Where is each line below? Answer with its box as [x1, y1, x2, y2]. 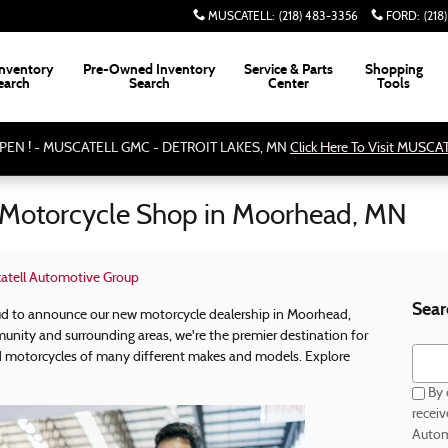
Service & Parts [244, 61, 334, 78]
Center [268, 75, 310, 92]
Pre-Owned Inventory [82, 61, 216, 78]
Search [128, 75, 170, 92]
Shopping [364, 61, 423, 78]
